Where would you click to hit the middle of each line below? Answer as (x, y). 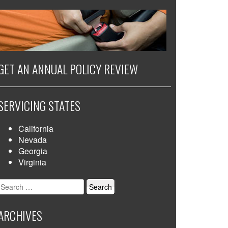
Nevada (33, 140)
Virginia (32, 162)
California (36, 129)
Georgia (33, 151)
